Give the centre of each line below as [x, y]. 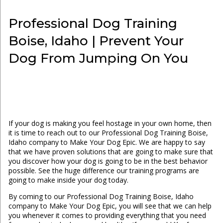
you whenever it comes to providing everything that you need [107, 216]
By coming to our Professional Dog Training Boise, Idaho [101, 197]
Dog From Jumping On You [98, 58]
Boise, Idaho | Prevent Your [96, 41]
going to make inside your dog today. [68, 180]
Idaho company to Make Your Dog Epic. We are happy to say [107, 142]
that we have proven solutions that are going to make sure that [111, 152]
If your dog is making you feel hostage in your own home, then [110, 123]
